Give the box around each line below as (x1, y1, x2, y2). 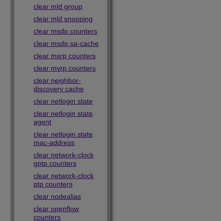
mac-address (34, 139, 74, 147)
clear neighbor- (34, 76, 81, 84)
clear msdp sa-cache (34, 39, 99, 47)
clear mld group (34, 2, 82, 10)
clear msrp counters (34, 52, 96, 60)
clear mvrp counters (34, 64, 96, 72)
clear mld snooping (34, 15, 93, 23)
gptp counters (34, 159, 76, 167)
